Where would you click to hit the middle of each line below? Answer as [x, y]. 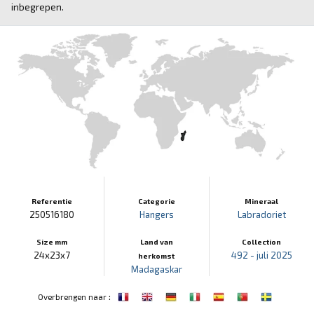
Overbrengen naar [72, 296]
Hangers [156, 214]
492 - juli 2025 [261, 255]
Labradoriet [261, 214]
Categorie [156, 201]
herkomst [157, 255]
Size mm [52, 241]
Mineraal [262, 201]
